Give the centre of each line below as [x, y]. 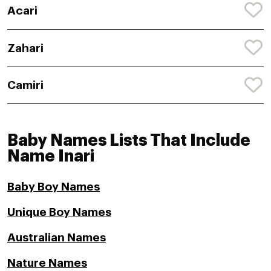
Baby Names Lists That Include [129, 141]
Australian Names [57, 238]
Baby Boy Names [54, 187]
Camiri [25, 85]
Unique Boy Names [59, 212]
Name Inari [51, 157]
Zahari [25, 48]
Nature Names [47, 263]
